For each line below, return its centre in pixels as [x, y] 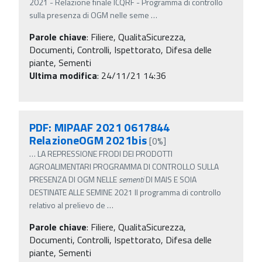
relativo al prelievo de [67, 205]
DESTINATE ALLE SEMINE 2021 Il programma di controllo [125, 192]
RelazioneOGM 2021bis [88, 140]
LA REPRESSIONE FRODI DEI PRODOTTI [105, 153]
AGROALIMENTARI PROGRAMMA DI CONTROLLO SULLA [124, 166]
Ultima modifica [63, 75]
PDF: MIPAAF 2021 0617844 [100, 127]
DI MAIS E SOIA [170, 179]
